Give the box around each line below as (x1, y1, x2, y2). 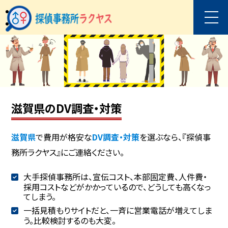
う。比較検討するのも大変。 (23, 214, 117, 227)
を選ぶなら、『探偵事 (139, 131, 211, 144)
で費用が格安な (36, 131, 93, 144)
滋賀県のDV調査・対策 (11, 100, 122, 117)
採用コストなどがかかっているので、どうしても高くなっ (23, 181, 212, 193)
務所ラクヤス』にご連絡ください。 (11, 146, 125, 159)
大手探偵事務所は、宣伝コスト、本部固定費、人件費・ (23, 170, 207, 183)
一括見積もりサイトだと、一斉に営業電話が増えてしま (23, 204, 212, 217)
